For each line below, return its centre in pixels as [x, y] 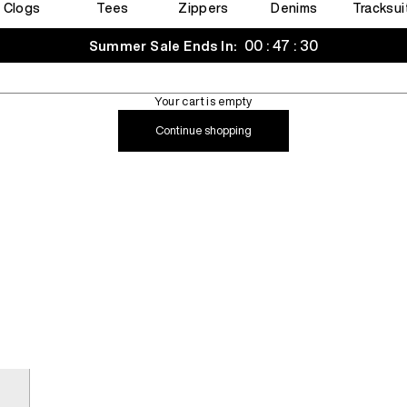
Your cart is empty [203, 101]
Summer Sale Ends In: [165, 46]
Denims [294, 8]
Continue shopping [203, 130]
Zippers [203, 8]
